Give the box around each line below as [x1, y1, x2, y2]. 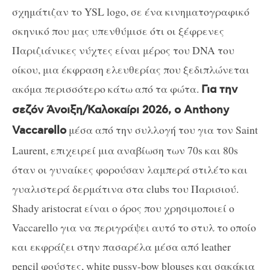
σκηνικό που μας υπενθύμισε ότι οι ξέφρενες [12, 23, 224, 38]
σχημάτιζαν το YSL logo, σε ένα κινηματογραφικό [12, 4, 250, 19]
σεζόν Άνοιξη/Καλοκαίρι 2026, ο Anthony [12, 103, 229, 117]
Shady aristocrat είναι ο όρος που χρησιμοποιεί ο [12, 200, 234, 215]
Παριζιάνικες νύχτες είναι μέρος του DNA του [12, 42, 234, 57]
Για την [201, 83, 237, 96]
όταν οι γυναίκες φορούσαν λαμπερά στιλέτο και [12, 162, 248, 177]
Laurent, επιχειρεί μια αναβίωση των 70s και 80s [12, 142, 238, 157]
